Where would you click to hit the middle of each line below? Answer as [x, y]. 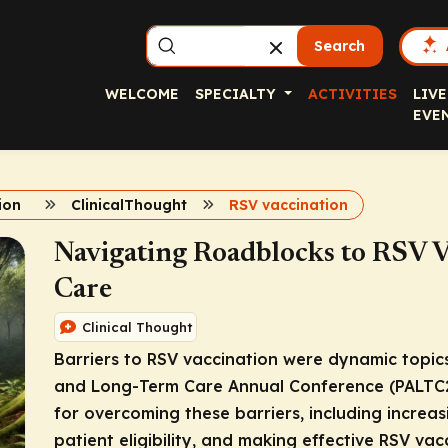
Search [340, 46]
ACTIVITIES [352, 94]
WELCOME [142, 94]
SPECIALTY [237, 94]
